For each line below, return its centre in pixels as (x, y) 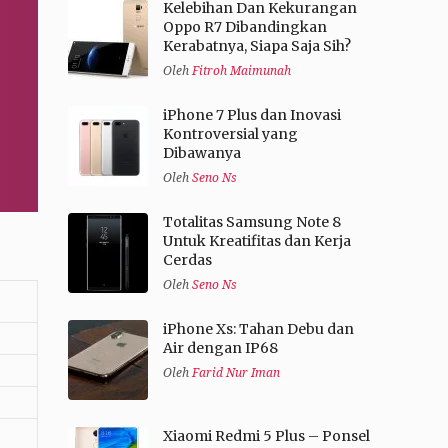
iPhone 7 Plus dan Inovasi (251, 115)
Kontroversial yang (230, 134)
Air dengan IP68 (220, 348)
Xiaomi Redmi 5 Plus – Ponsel (266, 436)
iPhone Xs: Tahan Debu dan (258, 329)
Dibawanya (201, 153)
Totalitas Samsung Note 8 (251, 222)
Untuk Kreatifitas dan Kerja (256, 241)
